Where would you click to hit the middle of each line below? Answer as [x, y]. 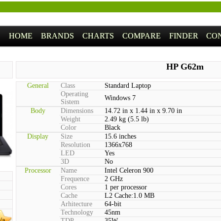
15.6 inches [120, 136]
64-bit [113, 204]
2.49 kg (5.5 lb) [127, 119]
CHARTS [98, 36]
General [38, 86]
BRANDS [58, 36]
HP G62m [185, 67]
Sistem [70, 102]
